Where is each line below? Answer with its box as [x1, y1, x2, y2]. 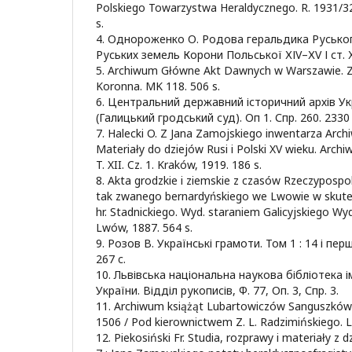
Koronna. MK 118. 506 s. [96, 78, 220, 93]
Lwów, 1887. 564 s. [96, 219, 192, 235]
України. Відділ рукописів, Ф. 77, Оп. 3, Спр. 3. [96, 282, 339, 298]
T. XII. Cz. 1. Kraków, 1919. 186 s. [96, 156, 262, 172]
